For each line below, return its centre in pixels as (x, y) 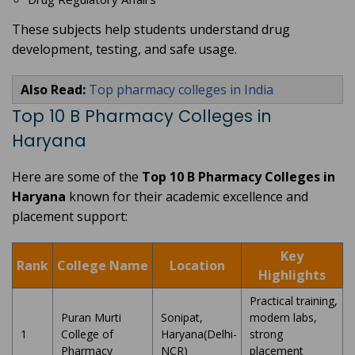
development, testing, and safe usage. (124, 50)
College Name (103, 266)
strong (266, 334)
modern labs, (283, 318)
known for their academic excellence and (187, 197)
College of (87, 334)
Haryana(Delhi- (199, 334)
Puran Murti (91, 318)
